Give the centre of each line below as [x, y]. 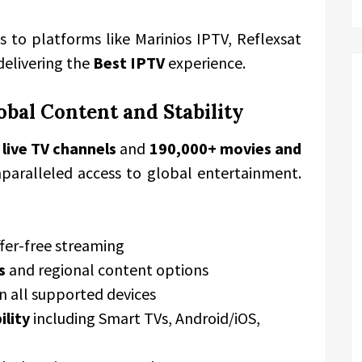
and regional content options [107, 269]
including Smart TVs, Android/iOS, [145, 318]
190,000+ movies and [225, 148]
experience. [205, 63]
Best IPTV [129, 63]
